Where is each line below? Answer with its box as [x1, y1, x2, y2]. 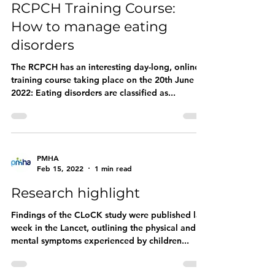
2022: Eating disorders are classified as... [11, 87, 176, 98]
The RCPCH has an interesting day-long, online [11, 61, 199, 72]
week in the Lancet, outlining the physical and [11, 222, 196, 233]
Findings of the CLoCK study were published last [11, 209, 207, 220]
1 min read [95, 163, 132, 173]
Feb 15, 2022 [37, 163, 83, 173]
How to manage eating [11, 18, 168, 35]
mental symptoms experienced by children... [11, 235, 189, 246]
